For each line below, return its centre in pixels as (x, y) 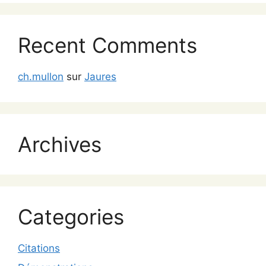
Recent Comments (107, 45)
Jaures (100, 76)
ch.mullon (41, 76)
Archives (60, 144)
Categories (71, 216)
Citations (39, 248)
